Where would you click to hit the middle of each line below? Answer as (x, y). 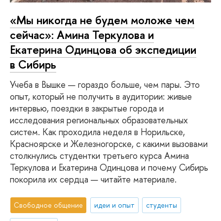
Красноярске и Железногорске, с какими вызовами (109, 144)
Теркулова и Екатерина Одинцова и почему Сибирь (109, 168)
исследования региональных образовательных (99, 120)
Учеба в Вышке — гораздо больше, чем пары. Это (105, 85)
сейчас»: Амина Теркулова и (82, 35)
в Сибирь (33, 64)
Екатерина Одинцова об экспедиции (103, 49)
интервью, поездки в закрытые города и (87, 109)
